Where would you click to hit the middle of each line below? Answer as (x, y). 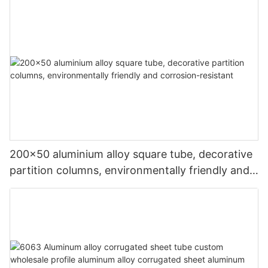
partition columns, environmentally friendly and (130, 170)
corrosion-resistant (58, 186)
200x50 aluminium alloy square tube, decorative (131, 154)
